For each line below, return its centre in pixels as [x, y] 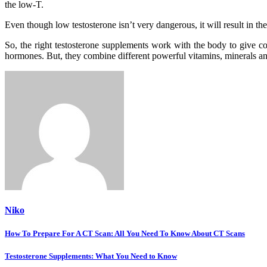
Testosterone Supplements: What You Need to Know [91, 256]
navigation [36, 252]
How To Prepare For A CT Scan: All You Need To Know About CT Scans [125, 234]
